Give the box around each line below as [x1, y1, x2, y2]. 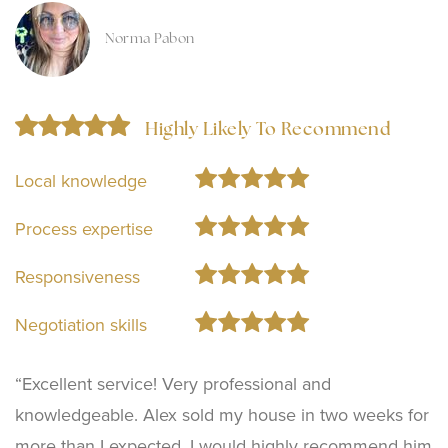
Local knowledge [15, 168, 147, 195]
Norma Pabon [105, 32, 195, 48]
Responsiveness [15, 264, 140, 291]
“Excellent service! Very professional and [15, 371, 331, 398]
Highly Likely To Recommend [145, 121, 390, 141]
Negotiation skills [15, 312, 147, 339]
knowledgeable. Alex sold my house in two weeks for [15, 402, 429, 429]
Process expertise [15, 216, 153, 243]
